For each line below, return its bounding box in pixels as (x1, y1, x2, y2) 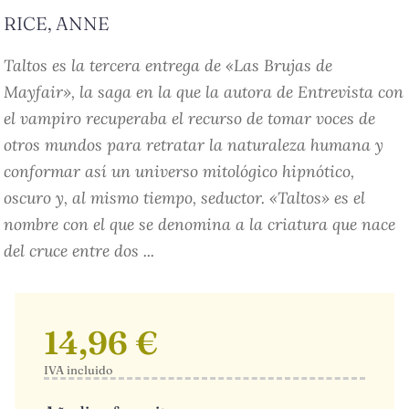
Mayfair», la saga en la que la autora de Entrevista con (4, 81, 404, 103)
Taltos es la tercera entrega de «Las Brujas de (4, 55, 332, 77)
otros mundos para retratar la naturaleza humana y (4, 134, 383, 156)
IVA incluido (44, 362, 112, 378)
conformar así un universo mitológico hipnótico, (4, 161, 354, 183)
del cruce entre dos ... (4, 240, 154, 262)
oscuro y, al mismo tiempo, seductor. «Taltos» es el (4, 187, 365, 209)
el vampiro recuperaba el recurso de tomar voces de (4, 108, 375, 130)
